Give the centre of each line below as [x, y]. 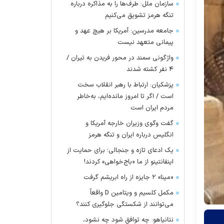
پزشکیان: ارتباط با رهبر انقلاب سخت [125, 85]
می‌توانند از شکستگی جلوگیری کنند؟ [125, 204]
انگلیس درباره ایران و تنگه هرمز [131, 135]
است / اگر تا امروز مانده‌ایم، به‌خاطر [125, 96]
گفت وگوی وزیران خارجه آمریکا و [129, 123]
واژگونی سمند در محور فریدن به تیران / [120, 58]
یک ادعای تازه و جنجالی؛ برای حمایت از [120, 150]
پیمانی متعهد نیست [145, 42]
